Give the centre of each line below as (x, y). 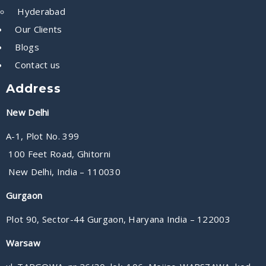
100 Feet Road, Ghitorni (58, 153)
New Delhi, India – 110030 (63, 171)
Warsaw (23, 243)
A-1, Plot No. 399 (43, 136)
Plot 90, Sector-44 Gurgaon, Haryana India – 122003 (118, 219)
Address (34, 88)
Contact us (38, 64)
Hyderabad (42, 11)
